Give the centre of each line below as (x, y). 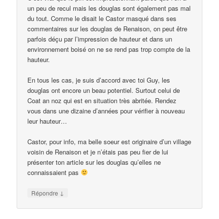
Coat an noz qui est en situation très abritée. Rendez (102, 100)
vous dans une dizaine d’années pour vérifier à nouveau (106, 110)
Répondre (46, 193)
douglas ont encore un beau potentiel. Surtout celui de (104, 90)
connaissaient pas (54, 172)
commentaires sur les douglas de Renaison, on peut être (108, 28)
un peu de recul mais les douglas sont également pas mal (109, 8)
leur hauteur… (47, 121)
